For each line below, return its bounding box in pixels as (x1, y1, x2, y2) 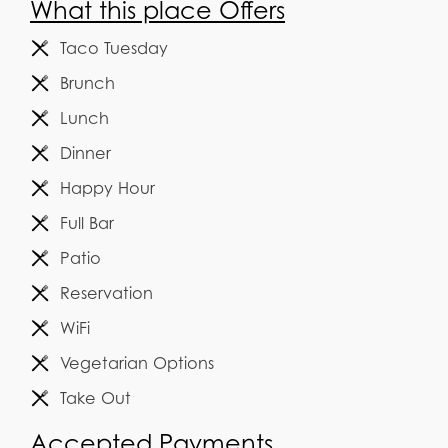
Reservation (60, 282, 153, 303)
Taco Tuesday (60, 37, 168, 58)
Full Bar (60, 212, 114, 233)
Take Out (60, 387, 131, 408)
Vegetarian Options (60, 352, 214, 373)
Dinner (60, 142, 111, 163)
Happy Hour (60, 177, 155, 198)
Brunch (60, 72, 115, 93)
